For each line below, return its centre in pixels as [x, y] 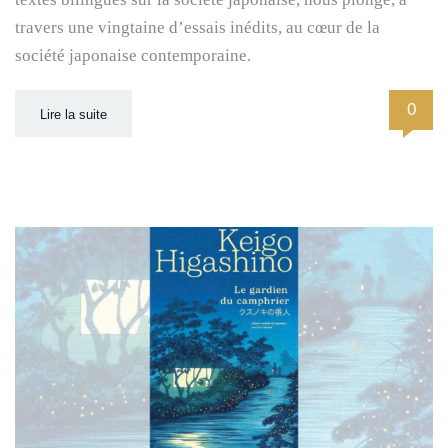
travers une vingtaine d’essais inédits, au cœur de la [197, 28]
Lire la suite [73, 115]
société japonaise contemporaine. [133, 56]
